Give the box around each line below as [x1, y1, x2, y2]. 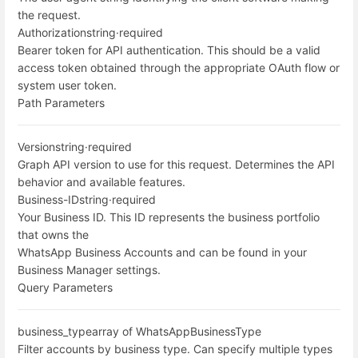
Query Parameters [18, 280, 113, 294]
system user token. [18, 78, 117, 92]
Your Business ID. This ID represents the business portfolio [18, 209, 320, 224]
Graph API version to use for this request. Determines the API [18, 157, 335, 171]
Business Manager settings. [18, 262, 161, 276]
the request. [18, 7, 81, 22]
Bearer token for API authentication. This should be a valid [18, 42, 320, 57]
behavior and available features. [18, 174, 185, 189]
